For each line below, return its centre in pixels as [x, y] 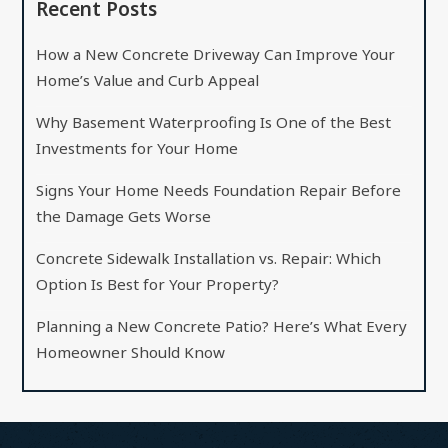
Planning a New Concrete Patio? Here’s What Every [222, 325]
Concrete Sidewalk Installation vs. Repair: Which [209, 257]
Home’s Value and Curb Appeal [148, 79]
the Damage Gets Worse [124, 215]
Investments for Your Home [137, 147]
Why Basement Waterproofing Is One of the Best [214, 121]
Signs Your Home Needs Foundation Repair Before [219, 189]
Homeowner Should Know [131, 351]
